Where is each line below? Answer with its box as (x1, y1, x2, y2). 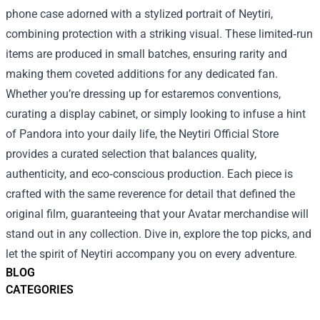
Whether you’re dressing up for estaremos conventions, (6, 86, 281, 101)
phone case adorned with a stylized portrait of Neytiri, (6, 6, 273, 21)
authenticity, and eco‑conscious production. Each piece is (6, 166, 293, 181)
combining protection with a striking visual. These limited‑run (6, 26, 313, 41)
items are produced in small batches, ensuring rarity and (6, 46, 287, 61)
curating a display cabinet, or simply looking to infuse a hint (6, 106, 306, 121)
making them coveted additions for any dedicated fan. (6, 66, 278, 81)
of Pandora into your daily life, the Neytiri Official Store (6, 126, 279, 141)
